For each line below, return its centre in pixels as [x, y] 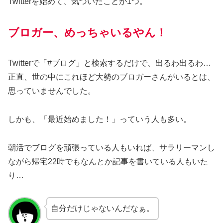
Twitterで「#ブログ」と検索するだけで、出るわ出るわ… [110, 63]
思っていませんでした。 [52, 91]
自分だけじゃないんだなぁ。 [102, 208]
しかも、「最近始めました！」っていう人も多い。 [100, 119]
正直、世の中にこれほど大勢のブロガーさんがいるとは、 [111, 77]
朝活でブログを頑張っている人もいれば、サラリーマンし [111, 147]
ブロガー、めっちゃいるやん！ [87, 32]
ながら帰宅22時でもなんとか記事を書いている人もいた [108, 161]
